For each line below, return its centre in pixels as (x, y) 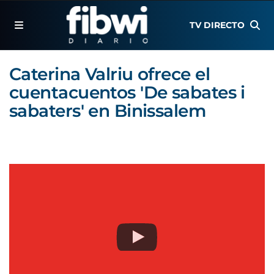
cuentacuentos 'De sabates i (127, 92)
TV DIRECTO (217, 25)
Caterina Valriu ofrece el (110, 74)
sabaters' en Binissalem (108, 111)
